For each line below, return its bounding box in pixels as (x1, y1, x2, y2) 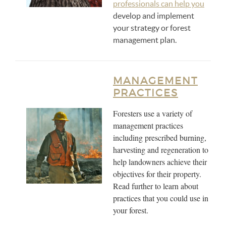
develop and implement (113, 11, 194, 20)
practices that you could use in (113, 193, 208, 203)
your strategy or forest (113, 23, 191, 32)
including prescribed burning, (113, 132, 206, 143)
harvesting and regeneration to (113, 144, 208, 155)
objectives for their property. (113, 168, 201, 179)
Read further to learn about (113, 181, 198, 191)
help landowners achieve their (113, 156, 207, 167)
